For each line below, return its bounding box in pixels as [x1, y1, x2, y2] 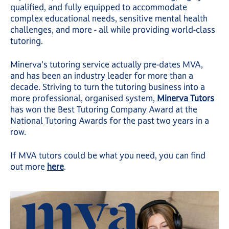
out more [10, 161, 47, 172]
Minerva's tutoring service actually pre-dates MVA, [10, 58, 203, 70]
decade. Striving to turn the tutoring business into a [10, 81, 205, 93]
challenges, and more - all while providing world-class [10, 24, 215, 35]
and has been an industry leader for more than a [10, 70, 193, 81]
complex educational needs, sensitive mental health [10, 12, 208, 24]
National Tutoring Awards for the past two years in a [10, 114, 209, 126]
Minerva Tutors [156, 92, 214, 104]
